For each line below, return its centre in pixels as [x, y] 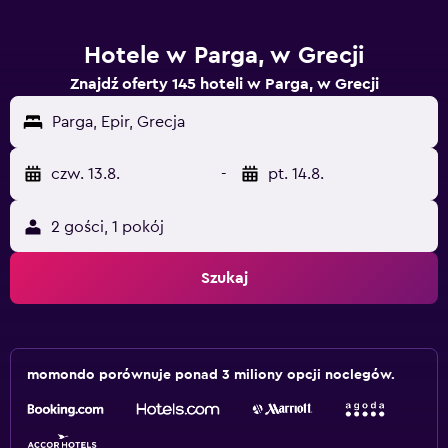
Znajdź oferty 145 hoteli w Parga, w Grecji [224, 84]
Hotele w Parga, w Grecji [224, 56]
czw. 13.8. [85, 174]
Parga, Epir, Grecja [118, 122]
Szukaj [224, 278]
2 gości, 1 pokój [107, 227]
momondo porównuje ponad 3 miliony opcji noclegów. [211, 375]
